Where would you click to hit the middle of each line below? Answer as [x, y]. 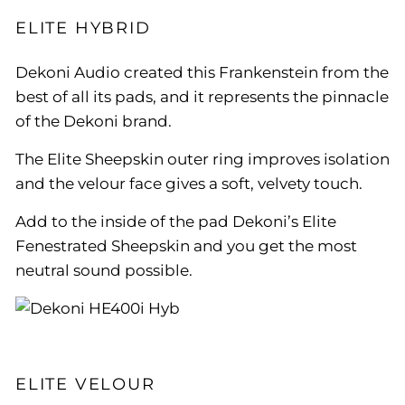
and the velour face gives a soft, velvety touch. [189, 183]
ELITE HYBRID [83, 28]
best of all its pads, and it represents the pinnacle [202, 96]
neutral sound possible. [104, 270]
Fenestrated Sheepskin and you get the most [186, 245]
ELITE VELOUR [85, 384]
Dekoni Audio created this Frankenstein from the [202, 72]
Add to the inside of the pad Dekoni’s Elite [176, 221]
